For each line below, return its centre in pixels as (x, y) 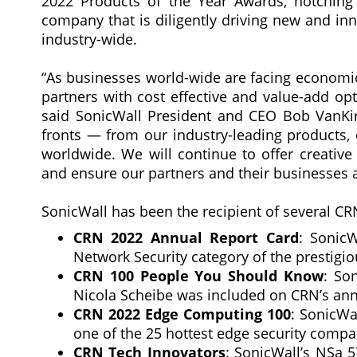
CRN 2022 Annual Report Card (186, 237)
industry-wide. (89, 39)
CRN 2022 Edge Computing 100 (182, 314)
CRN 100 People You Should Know (199, 276)
